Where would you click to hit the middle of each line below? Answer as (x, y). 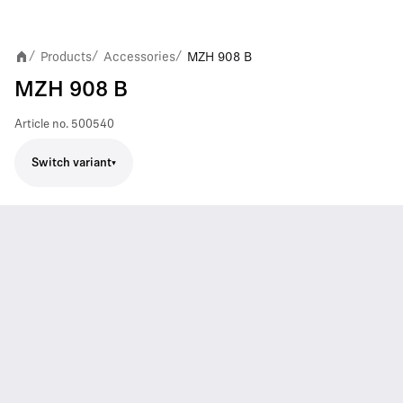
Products (66, 57)
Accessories (139, 57)
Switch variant (72, 163)
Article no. (41, 125)
